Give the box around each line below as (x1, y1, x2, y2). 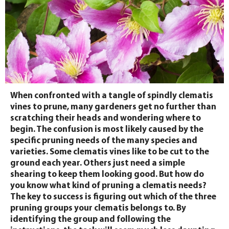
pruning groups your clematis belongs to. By (10, 204, 186, 213)
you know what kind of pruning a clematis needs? (10, 181, 207, 190)
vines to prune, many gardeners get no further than (10, 103, 216, 111)
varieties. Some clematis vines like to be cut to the (10, 148, 209, 156)
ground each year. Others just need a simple (10, 159, 185, 168)
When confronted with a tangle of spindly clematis (10, 91, 213, 100)
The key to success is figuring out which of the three (10, 193, 216, 201)
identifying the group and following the (10, 215, 171, 224)
